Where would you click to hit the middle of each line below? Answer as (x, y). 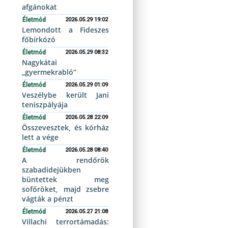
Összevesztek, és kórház (65, 127)
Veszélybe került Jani (65, 95)
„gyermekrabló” (49, 72)
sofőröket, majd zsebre (65, 189)
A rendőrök (65, 160)
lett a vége (40, 137)
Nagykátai (40, 62)
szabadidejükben (52, 170)
